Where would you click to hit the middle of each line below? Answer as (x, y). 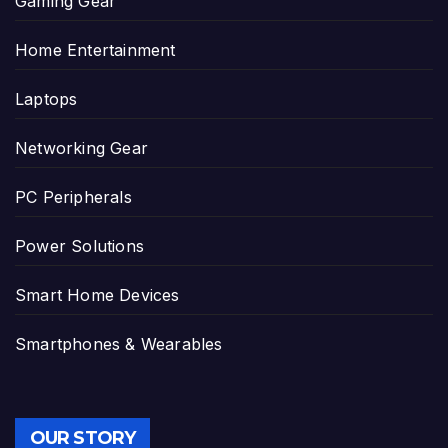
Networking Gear (81, 147)
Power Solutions (79, 245)
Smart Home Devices (97, 294)
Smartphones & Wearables (119, 343)
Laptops (46, 98)
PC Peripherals (73, 196)
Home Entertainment (95, 49)
